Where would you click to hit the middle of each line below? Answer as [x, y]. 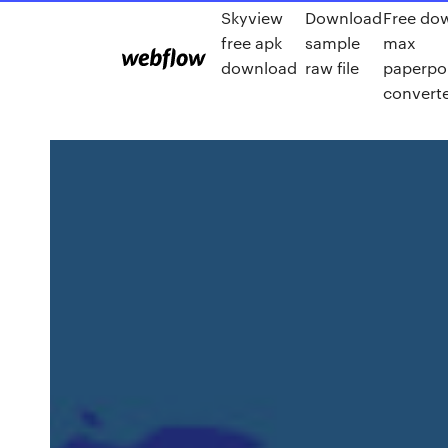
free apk [251, 42]
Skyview [252, 17]
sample [332, 42]
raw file [331, 67]
